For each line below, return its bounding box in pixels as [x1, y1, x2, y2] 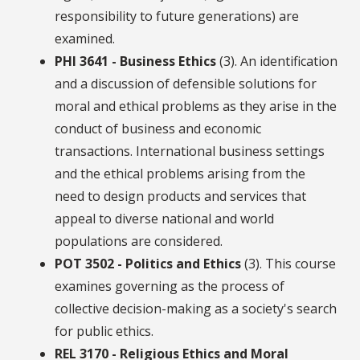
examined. [55, 30, 115, 48]
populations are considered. [55, 232, 223, 251]
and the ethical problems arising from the [55, 165, 305, 183]
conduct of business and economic [55, 120, 261, 138]
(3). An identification [216, 52, 337, 71]
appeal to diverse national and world [55, 210, 274, 228]
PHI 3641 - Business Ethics [55, 52, 216, 71]
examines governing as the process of [55, 277, 284, 296]
